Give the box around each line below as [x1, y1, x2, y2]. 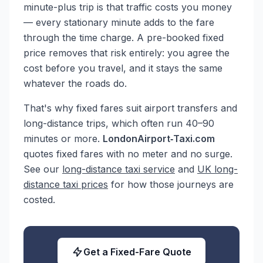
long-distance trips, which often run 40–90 [23, 117, 214, 129]
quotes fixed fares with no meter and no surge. [23, 148, 232, 160]
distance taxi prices [23, 178, 108, 190]
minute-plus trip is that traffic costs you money [23, 1, 232, 13]
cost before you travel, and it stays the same [23, 62, 222, 74]
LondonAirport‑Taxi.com [103, 133, 215, 144]
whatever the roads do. [23, 77, 127, 89]
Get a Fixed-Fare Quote [83, 246, 191, 258]
